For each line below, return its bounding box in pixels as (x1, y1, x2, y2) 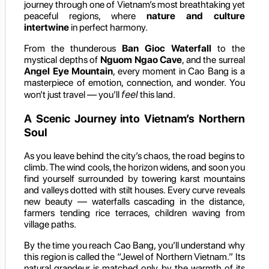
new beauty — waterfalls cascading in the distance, (24, 196, 245, 208)
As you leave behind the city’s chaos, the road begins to (24, 150, 245, 162)
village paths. (24, 219, 76, 231)
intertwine (24, 21, 69, 33)
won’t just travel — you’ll (24, 88, 121, 100)
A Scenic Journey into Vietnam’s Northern (24, 111, 245, 125)
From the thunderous (24, 42, 122, 54)
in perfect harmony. (69, 21, 148, 33)
